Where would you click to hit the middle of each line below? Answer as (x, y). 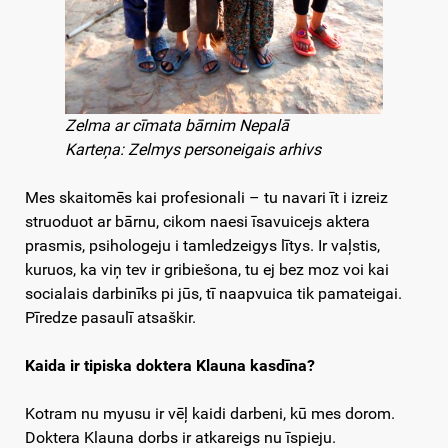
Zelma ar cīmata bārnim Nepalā (177, 126)
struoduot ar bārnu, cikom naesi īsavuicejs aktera (197, 222)
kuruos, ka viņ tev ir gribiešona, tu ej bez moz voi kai (207, 270)
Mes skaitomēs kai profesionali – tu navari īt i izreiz (206, 198)
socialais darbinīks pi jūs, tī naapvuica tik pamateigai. (213, 294)
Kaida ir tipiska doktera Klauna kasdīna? (170, 366)
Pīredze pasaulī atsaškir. (112, 318)
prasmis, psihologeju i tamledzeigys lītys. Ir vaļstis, (202, 246)
